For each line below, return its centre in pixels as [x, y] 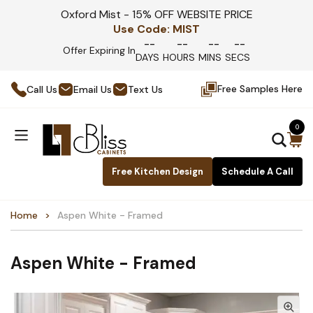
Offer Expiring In [99, 50]
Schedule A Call [257, 172]
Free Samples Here [260, 89]
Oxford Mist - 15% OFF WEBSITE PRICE [156, 14]
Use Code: [141, 29]
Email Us [93, 89]
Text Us [145, 89]
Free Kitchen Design [158, 172]
